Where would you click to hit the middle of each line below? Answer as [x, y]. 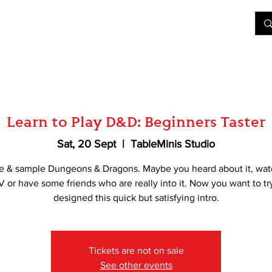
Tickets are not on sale [136, 251]
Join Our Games [57, 23]
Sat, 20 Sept [87, 144]
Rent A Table [173, 23]
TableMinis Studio [173, 144]
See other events [136, 265]
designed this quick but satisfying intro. [136, 198]
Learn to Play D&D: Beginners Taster [136, 121]
